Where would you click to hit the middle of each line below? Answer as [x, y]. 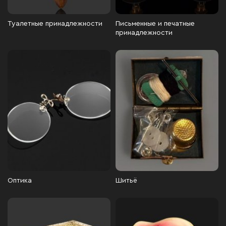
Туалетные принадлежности [55, 24]
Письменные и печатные [155, 24]
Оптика [20, 181]
